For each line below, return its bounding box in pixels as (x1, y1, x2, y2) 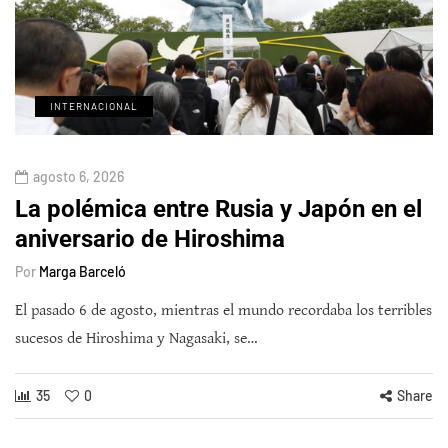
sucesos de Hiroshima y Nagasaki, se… (15, 329, 258, 349)
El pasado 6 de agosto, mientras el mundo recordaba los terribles (15, 301, 432, 321)
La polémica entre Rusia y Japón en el (15, 195, 422, 224)
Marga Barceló (39, 263, 126, 281)
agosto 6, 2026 (33, 168, 124, 186)
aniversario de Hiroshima (15, 225, 285, 254)
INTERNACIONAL (50, 100, 138, 113)
